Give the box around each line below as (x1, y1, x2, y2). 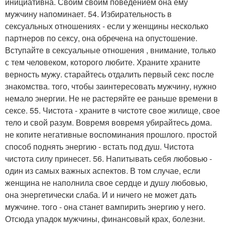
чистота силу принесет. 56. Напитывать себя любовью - (5, 153, 212, 164)
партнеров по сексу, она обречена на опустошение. (5, 32, 197, 44)
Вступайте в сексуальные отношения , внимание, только (5, 44, 216, 56)
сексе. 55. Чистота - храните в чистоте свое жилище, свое (5, 104, 220, 116)
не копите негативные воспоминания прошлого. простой (5, 129, 217, 140)
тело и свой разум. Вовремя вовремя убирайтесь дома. (5, 117, 212, 128)
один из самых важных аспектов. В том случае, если (5, 165, 200, 176)
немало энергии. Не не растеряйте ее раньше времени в (5, 92, 218, 104)
